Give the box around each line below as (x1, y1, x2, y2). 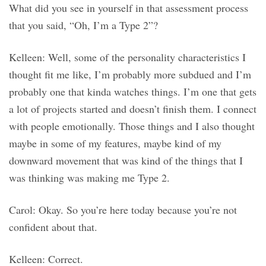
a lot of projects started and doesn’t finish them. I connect (9, 102, 256, 116)
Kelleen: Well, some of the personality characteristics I (9, 50, 246, 65)
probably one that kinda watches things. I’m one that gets (9, 84, 256, 99)
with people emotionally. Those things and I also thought (9, 119, 255, 134)
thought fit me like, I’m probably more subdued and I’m (9, 67, 251, 82)
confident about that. (9, 220, 97, 235)
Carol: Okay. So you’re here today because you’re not (9, 202, 237, 217)
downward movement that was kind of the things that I (9, 153, 243, 168)
